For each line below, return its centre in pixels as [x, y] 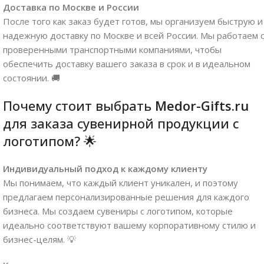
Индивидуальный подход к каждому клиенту [105, 168]
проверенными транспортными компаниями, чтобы [112, 49]
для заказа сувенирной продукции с [121, 123]
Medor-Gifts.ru [202, 105]
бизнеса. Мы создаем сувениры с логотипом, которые [118, 211]
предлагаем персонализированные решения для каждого [126, 197]
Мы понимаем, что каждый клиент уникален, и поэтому [121, 182]
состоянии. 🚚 [32, 77]
